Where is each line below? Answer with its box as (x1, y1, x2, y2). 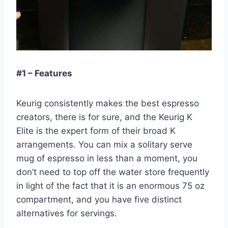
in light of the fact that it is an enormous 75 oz (16, 181, 205, 191)
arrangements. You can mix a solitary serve (16, 139, 192, 150)
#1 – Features (16, 68, 74, 79)
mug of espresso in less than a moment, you (16, 153, 197, 164)
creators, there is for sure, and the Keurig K (16, 112, 192, 123)
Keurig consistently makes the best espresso (16, 98, 199, 109)
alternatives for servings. (16, 208, 120, 219)
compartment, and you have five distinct (16, 194, 182, 205)
